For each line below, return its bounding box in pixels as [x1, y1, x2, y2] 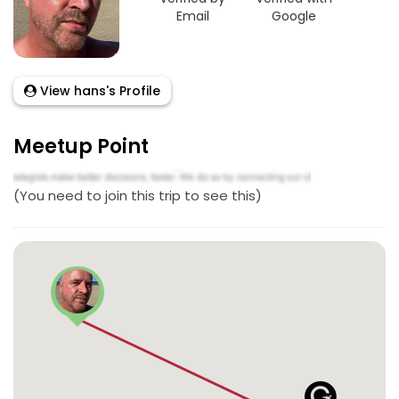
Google [272, 7, 317, 25]
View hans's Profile [37, 82, 160, 101]
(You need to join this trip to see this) [13, 185, 262, 205]
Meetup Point [13, 133, 149, 161]
